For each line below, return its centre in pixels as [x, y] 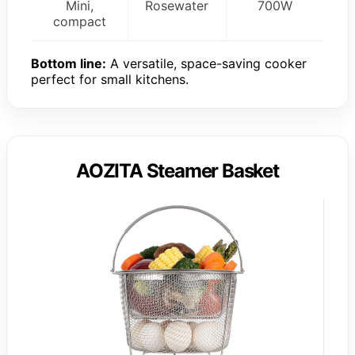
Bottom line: [69, 64]
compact [79, 22]
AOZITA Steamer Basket [177, 171]
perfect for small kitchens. [110, 80]
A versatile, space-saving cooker [206, 64]
